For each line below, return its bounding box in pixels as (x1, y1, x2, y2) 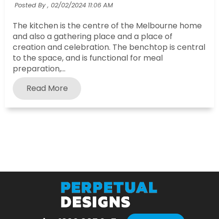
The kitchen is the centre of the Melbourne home (13, 20, 202, 31)
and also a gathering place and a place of (13, 30, 173, 42)
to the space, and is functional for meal (13, 52, 163, 64)
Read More (26, 82, 68, 94)
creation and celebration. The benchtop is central (13, 41, 205, 53)
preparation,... (13, 63, 66, 74)
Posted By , (14, 1, 49, 10)
